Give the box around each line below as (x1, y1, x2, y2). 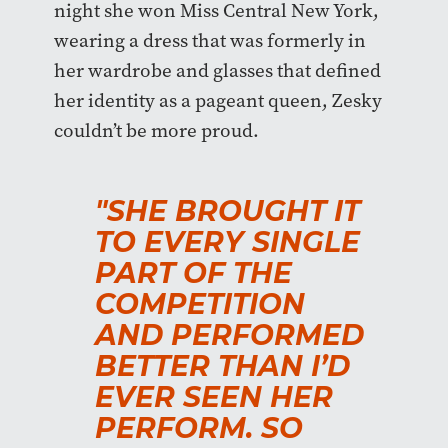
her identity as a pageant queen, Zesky (53, 87, 382, 113)
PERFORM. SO (95, 410, 303, 445)
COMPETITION (95, 286, 305, 321)
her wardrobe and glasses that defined (53, 57, 381, 83)
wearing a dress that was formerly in (53, 27, 366, 53)
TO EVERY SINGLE (95, 224, 360, 259)
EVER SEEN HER (95, 379, 333, 414)
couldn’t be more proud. (53, 117, 259, 143)
